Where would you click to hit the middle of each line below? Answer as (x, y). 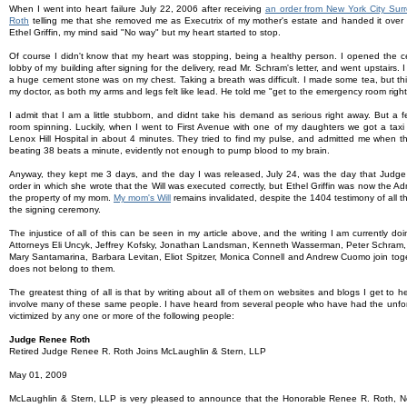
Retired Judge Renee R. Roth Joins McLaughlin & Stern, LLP (138, 351)
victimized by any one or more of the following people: (122, 316)
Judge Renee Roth (50, 339)
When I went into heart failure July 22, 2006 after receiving (137, 9)
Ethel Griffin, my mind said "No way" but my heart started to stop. (145, 32)
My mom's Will (142, 198)
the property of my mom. (61, 198)
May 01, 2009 (38, 375)
